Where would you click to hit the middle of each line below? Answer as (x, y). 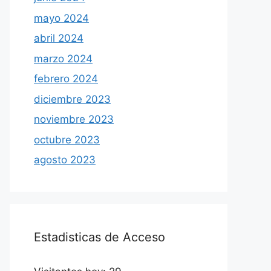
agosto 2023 (65, 160)
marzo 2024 (63, 58)
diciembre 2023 (72, 99)
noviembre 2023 (74, 119)
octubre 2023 (67, 139)
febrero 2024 (66, 79)
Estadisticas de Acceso (100, 237)
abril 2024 (59, 38)
